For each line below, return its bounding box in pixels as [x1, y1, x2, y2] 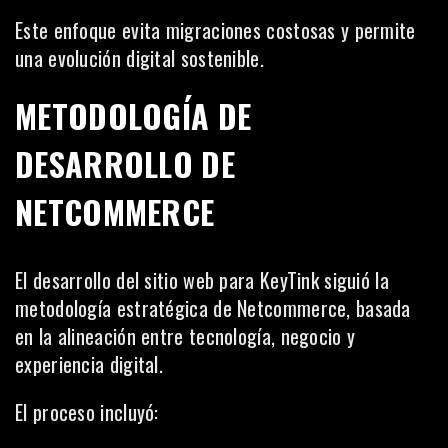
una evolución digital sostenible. [15, 42, 264, 73]
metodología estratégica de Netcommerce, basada [15, 292, 411, 323]
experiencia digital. [15, 348, 164, 379]
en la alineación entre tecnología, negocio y [15, 320, 356, 351]
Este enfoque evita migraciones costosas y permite [15, 14, 416, 45]
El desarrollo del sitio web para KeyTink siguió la [15, 264, 389, 295]
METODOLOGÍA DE [15, 91, 252, 139]
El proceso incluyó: [15, 396, 159, 427]
